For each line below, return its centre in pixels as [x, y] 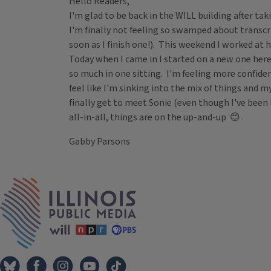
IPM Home [157, 184]
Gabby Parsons [100, 142]
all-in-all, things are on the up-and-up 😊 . [156, 118]
